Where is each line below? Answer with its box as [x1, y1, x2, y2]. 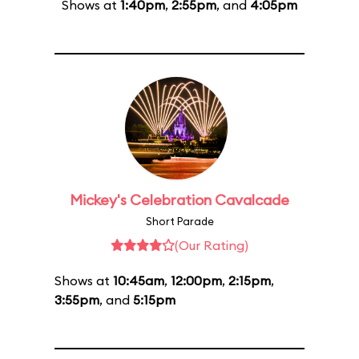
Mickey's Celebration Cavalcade [70, 191, 289, 209]
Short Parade [145, 215, 214, 228]
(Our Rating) [175, 237, 248, 253]
